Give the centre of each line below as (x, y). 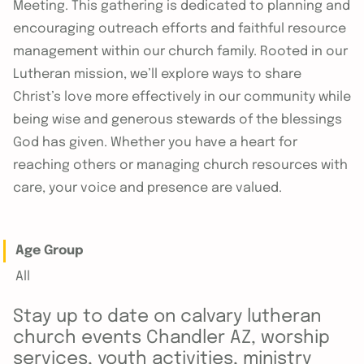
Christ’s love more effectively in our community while (182, 97)
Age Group (50, 250)
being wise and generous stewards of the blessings (178, 119)
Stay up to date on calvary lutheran (167, 316)
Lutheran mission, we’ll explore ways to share (157, 74)
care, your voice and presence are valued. (147, 188)
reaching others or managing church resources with (180, 165)
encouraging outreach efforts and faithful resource (180, 28)
